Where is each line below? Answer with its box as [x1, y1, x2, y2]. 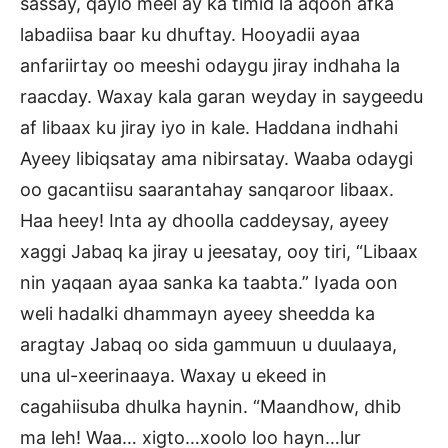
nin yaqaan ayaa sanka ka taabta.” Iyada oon [20, 272, 398, 294]
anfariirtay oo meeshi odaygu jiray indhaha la [20, 55, 400, 77]
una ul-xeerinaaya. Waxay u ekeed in [20, 365, 327, 387]
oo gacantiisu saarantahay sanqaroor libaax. [20, 179, 394, 201]
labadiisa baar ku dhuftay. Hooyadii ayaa [20, 24, 360, 46]
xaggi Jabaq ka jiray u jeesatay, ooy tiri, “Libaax [20, 241, 418, 263]
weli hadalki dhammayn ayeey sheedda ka [20, 303, 375, 325]
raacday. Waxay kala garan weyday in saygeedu [20, 86, 423, 108]
